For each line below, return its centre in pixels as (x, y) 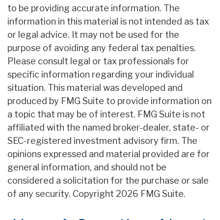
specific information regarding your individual (101, 75)
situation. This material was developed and (95, 88)
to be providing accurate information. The (94, 8)
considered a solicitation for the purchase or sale (108, 181)
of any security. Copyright (62, 194)
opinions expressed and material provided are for (109, 154)
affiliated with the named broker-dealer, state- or (109, 128)
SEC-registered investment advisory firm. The (102, 141)
